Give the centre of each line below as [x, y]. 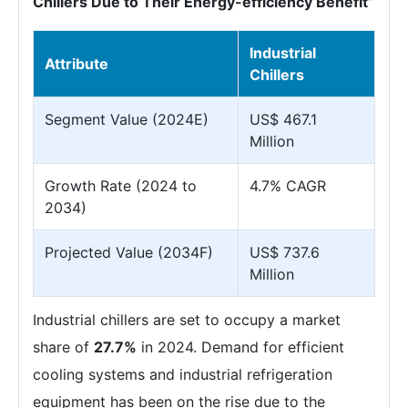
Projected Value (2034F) [129, 252]
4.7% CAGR [288, 186]
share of [63, 347]
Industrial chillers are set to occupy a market [187, 320]
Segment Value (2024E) [127, 119]
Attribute [76, 64]
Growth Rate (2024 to [121, 186]
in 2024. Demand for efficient [240, 347]
